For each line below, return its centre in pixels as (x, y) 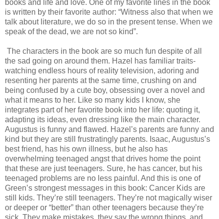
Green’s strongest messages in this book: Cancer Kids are (105, 188)
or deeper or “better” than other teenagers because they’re (104, 207)
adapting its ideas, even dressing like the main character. (103, 119)
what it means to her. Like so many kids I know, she (93, 100)
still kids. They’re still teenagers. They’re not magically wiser (109, 197)
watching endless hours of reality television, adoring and (102, 70)
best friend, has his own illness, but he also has (86, 149)
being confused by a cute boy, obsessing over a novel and (105, 90)
